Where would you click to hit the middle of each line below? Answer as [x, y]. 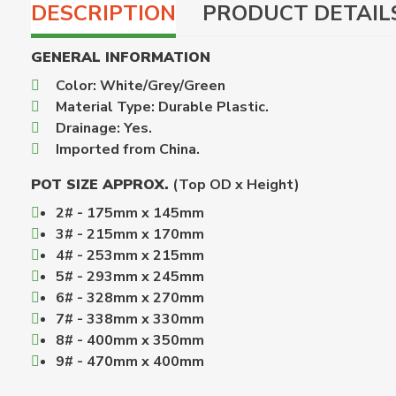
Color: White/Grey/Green [141, 86]
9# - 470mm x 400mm [130, 362]
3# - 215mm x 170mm [130, 234]
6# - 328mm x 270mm [130, 298]
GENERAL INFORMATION [121, 57]
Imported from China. [128, 149]
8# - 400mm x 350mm [130, 340]
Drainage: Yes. [104, 128]
